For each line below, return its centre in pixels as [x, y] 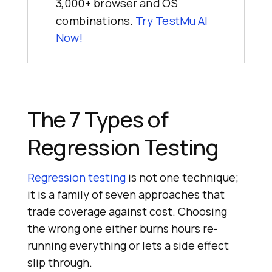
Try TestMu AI [172, 21]
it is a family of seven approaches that [126, 194]
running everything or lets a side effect [128, 245]
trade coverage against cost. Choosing [127, 211]
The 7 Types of [98, 119]
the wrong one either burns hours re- [123, 228]
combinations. [96, 21]
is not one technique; [182, 177]
